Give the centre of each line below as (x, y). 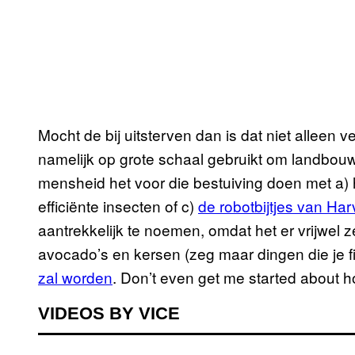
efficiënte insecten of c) (118, 206)
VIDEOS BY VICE (109, 314)
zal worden (75, 277)
